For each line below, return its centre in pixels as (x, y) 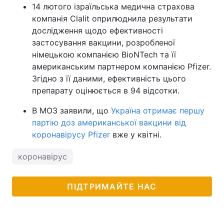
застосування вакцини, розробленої (103, 42)
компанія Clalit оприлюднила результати (112, 18)
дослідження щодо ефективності (97, 30)
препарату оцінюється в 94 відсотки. (106, 90)
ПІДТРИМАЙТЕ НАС (112, 186)
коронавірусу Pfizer (71, 134)
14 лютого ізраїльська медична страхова (113, 6)
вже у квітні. (136, 134)
